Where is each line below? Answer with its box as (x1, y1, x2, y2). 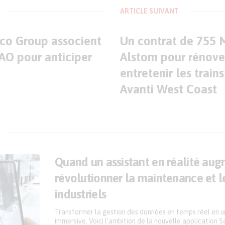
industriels (55, 187, 106, 201)
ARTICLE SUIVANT (120, 7, 179, 15)
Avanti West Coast (120, 82, 217, 96)
